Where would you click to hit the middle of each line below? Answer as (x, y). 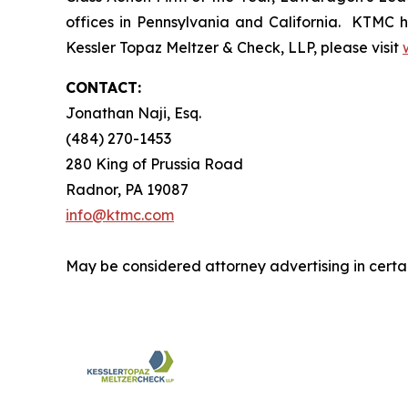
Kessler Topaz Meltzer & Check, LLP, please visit (234, 47)
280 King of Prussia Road (154, 164)
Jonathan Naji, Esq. (133, 113)
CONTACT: (103, 87)
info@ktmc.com (120, 215)
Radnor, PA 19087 (127, 189)
